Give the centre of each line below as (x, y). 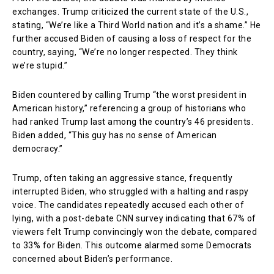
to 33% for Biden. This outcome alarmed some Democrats (132, 245)
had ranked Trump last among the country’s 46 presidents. (133, 121)
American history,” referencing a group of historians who (129, 108)
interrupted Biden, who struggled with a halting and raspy (131, 191)
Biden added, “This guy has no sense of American (115, 135)
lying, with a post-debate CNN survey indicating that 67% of (134, 218)
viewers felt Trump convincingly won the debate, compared (135, 231)
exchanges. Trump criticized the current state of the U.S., (130, 11)
